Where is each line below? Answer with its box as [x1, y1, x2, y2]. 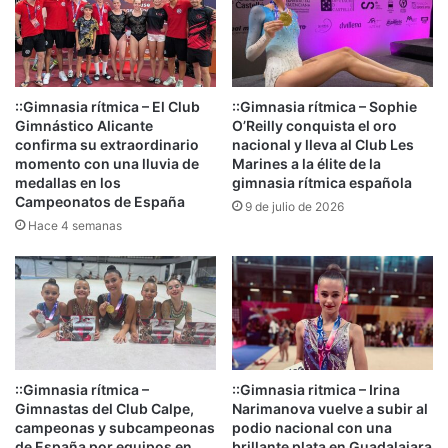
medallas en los [15, 174, 121, 192]
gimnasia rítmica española [232, 174, 412, 192]
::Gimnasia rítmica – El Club [15, 98, 200, 116]
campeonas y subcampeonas [15, 418, 215, 436]
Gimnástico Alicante [15, 117, 153, 135]
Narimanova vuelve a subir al [232, 399, 428, 417]
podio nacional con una [232, 418, 392, 436]
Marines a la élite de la [232, 155, 381, 173]
